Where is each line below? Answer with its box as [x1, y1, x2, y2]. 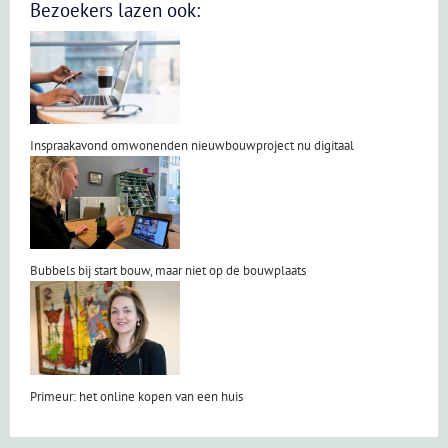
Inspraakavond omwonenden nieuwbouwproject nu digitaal [30, 136, 354, 154]
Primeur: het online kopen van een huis [30, 387, 243, 405]
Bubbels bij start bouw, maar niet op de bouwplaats [30, 262, 306, 280]
